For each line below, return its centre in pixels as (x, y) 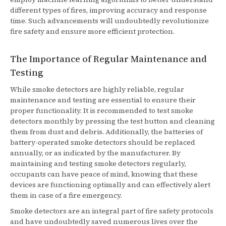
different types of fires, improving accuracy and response (108, 10)
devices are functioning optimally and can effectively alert (110, 185)
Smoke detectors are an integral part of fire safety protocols (112, 211)
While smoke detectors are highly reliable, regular (97, 90)
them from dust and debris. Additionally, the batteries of (106, 132)
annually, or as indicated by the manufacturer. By (95, 153)
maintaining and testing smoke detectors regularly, (98, 164)
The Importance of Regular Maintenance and (108, 59)
